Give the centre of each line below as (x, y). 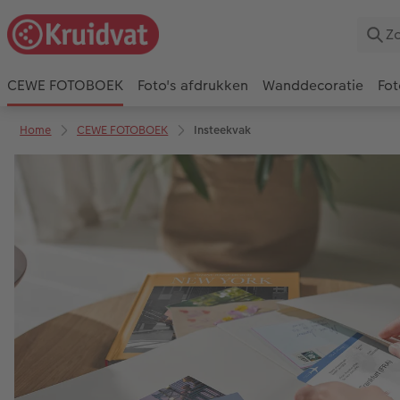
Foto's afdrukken (193, 86)
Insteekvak (222, 129)
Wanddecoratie (313, 86)
